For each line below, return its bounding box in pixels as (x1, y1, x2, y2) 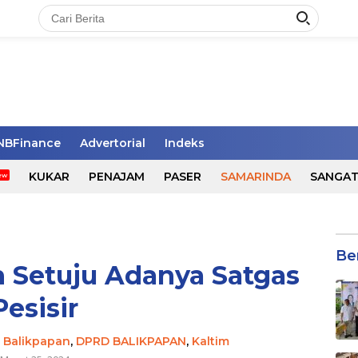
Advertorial (80, 136, 145, 150)
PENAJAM (88, 169, 145, 184)
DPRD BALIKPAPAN (76, 334, 187, 348)
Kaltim (192, 334, 230, 348)
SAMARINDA (220, 169, 291, 184)
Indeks (165, 136, 205, 150)
